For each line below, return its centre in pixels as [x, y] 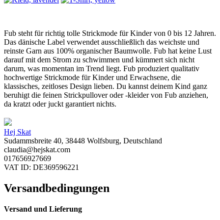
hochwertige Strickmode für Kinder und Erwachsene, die [92, 77]
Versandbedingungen [57, 188]
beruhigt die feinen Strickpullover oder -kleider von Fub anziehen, [106, 95]
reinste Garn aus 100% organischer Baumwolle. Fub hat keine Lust [108, 51]
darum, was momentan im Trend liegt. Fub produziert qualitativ [102, 68]
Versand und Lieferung [43, 209]
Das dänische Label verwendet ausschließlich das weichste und [102, 42]
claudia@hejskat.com [37, 150]
